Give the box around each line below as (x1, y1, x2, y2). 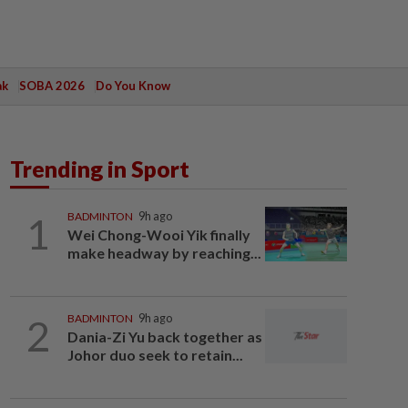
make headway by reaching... (66, 244, 261, 261)
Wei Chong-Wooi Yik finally (66, 226, 250, 243)
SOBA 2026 (18, 78, 85, 93)
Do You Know (95, 78, 170, 93)
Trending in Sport (10, 155, 189, 182)
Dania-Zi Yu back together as (66, 328, 262, 345)
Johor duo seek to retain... (66, 346, 243, 363)
